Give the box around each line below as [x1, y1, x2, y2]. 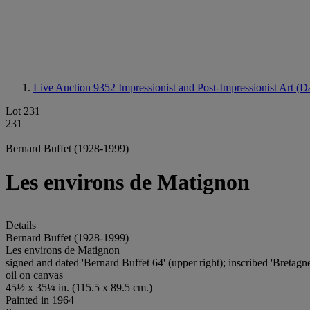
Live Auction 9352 [33, 82, 118, 93]
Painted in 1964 [6, 293, 74, 306]
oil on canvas [6, 268, 63, 281]
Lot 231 [6, 105, 40, 117]
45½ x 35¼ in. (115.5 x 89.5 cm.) [6, 281, 152, 293]
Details [6, 219, 36, 231]
